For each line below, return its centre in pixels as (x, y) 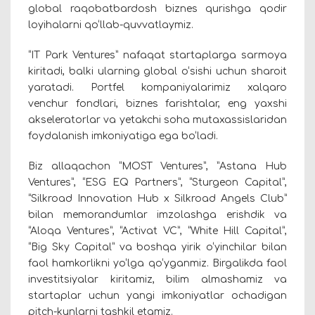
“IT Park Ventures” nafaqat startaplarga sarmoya (157, 56)
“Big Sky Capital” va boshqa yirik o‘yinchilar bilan (157, 247)
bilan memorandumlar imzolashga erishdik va (157, 215)
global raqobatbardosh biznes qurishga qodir (157, 9)
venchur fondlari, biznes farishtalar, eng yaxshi (157, 104)
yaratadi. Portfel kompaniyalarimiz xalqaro (157, 88)
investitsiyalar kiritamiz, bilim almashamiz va (157, 280)
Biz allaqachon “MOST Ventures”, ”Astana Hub (157, 167)
